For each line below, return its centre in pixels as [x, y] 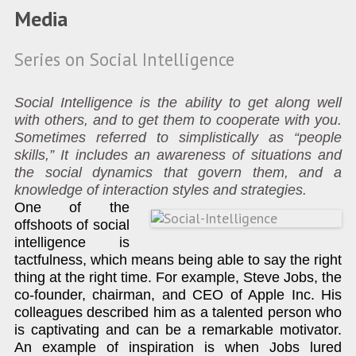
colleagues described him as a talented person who [178, 313]
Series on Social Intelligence [124, 60]
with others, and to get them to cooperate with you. [178, 120]
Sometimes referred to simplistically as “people [178, 138]
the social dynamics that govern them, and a [178, 173]
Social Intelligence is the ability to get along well [178, 103]
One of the [72, 208]
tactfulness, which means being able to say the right [178, 260]
